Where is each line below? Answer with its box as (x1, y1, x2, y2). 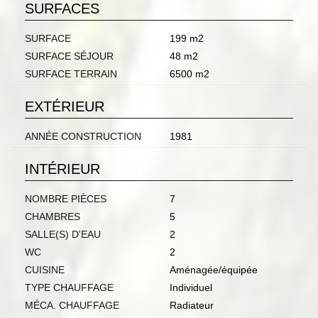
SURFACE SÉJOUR (25, 50, 114, 62)
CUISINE (25, 264, 65, 276)
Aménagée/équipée (170, 264, 258, 276)
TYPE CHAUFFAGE (25, 282, 114, 294)
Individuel (170, 282, 212, 294)
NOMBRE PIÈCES (25, 193, 106, 205)
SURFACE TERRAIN (25, 68, 117, 80)
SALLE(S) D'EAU (25, 229, 101, 241)
